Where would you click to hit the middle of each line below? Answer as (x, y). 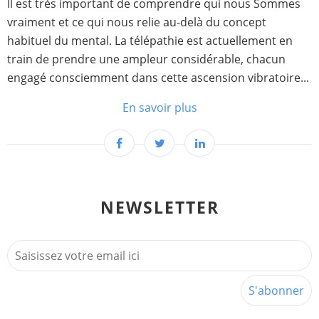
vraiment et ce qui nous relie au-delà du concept (137, 22)
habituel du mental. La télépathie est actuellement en (150, 41)
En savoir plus (159, 108)
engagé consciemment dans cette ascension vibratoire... (158, 78)
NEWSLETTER (159, 207)
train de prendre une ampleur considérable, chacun (146, 59)
